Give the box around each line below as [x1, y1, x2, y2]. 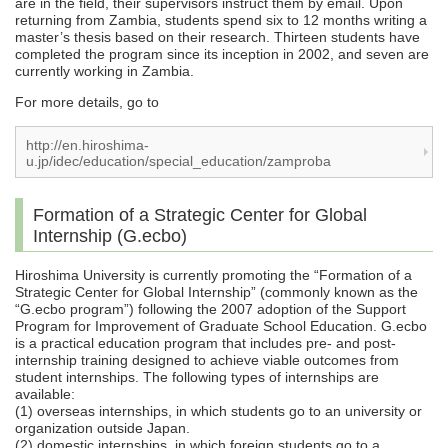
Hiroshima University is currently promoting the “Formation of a [15, 267, 412, 284]
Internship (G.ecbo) [33, 226, 187, 247]
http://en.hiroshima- [26, 137, 149, 154]
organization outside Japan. [15, 420, 190, 437]
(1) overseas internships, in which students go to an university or [15, 403, 422, 420]
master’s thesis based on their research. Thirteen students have [15, 29, 420, 46]
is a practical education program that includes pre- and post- [15, 335, 396, 352]
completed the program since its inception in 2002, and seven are [15, 46, 429, 63]
